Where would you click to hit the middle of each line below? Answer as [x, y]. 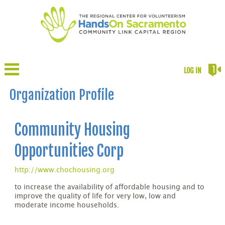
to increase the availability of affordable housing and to [110, 187]
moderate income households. [67, 205]
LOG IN [193, 70]
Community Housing [73, 130]
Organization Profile [62, 95]
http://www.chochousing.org [65, 170]
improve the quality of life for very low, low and [95, 196]
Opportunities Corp [69, 151]
